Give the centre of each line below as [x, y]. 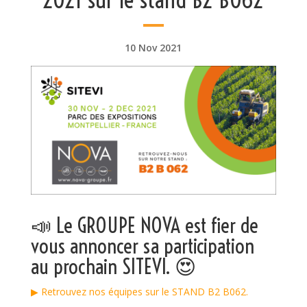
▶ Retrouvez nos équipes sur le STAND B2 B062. [139, 291]
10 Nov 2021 [153, 48]
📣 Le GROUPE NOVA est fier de [144, 225]
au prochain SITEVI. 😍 [113, 266]
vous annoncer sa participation [142, 246]
